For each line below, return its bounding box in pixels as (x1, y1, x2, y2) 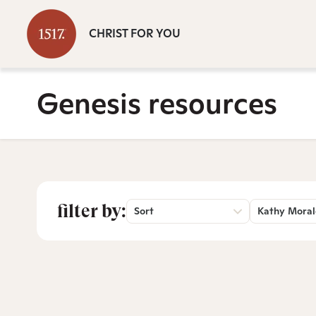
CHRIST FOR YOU (89, 26, 181, 41)
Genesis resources (37, 85, 277, 122)
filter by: (57, 200, 126, 221)
